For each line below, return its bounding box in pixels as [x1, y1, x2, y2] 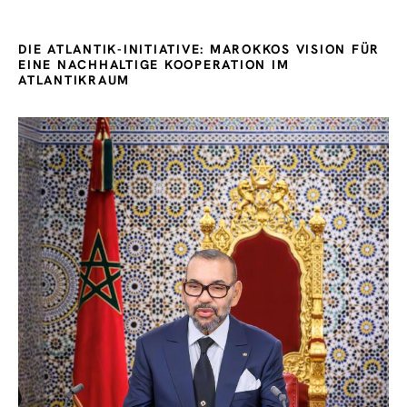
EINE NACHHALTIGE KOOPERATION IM [18, 56, 290, 74]
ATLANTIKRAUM [18, 72, 130, 89]
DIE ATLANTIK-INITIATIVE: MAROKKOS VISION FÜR [18, 41, 380, 58]
